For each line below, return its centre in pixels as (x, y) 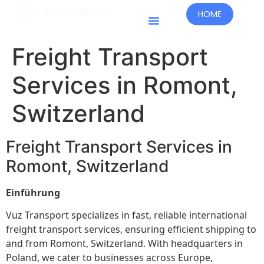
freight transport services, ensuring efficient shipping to (131, 230)
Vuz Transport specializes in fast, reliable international (126, 215)
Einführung (33, 193)
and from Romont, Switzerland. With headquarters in (124, 244)
